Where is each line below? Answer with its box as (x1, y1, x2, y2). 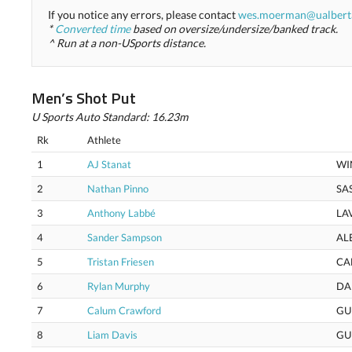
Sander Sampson (87, 231, 162, 244)
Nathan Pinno (87, 182, 148, 195)
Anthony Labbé (87, 207, 156, 219)
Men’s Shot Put (31, 86, 136, 110)
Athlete (87, 134, 121, 146)
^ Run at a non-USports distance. (48, 36, 206, 49)
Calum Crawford (87, 304, 161, 317)
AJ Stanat (87, 158, 131, 170)
